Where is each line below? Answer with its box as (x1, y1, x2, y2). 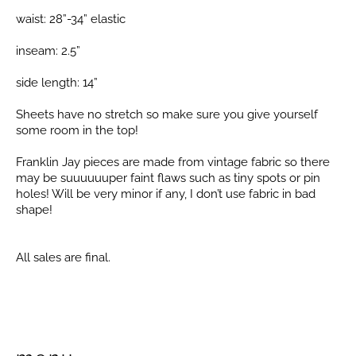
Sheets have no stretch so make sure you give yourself (16, 106, 318, 122)
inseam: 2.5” (16, 43, 80, 58)
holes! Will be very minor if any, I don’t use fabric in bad (16, 186, 315, 201)
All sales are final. (16, 250, 110, 265)
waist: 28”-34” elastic (16, 11, 126, 26)
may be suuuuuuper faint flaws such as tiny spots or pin (16, 170, 320, 185)
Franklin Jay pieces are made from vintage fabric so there (16, 154, 330, 169)
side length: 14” (16, 75, 98, 90)
